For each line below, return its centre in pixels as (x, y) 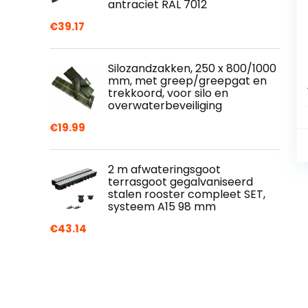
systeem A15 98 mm (162, 207)
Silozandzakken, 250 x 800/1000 (192, 68)
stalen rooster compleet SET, (187, 194)
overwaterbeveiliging (165, 106)
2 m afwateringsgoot (164, 169)
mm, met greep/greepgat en (187, 81)
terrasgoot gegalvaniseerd (180, 182)
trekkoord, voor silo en (168, 93)
